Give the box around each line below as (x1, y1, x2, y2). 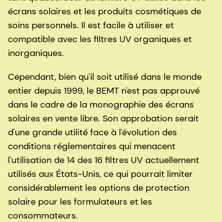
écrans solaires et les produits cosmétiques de (8, 5, 201, 18)
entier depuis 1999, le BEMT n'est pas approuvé (8, 85, 200, 97)
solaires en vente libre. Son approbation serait (8, 112, 199, 125)
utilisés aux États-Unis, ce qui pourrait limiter (8, 168, 193, 180)
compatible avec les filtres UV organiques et (8, 33, 192, 46)
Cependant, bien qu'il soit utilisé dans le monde (8, 71, 202, 83)
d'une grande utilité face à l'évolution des (8, 126, 177, 139)
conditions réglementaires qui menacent (8, 140, 175, 153)
